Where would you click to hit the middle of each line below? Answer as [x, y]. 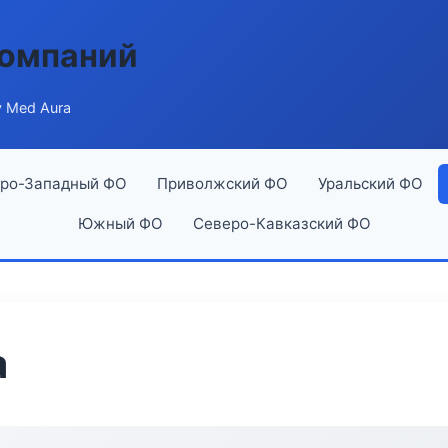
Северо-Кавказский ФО [281, 223]
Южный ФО [120, 223]
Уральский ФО [370, 183]
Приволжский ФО [222, 183]
